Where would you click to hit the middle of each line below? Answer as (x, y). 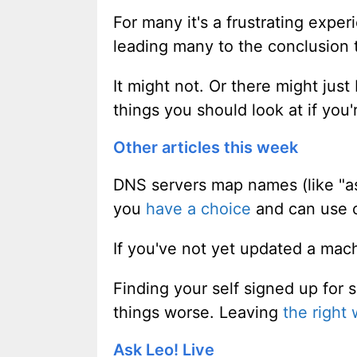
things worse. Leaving (198, 312)
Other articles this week (206, 147)
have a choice (198, 208)
